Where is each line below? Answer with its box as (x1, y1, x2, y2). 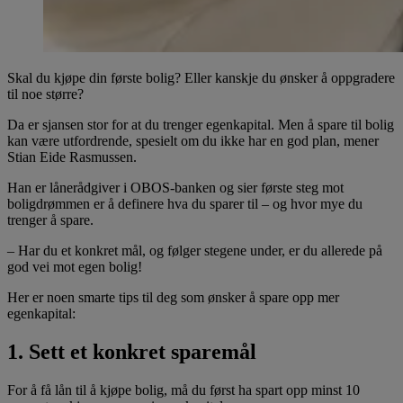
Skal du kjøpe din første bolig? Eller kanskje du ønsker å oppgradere (7, 69, 395, 85)
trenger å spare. (7, 211, 94, 228)
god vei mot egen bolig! (7, 258, 142, 274)
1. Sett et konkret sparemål (7, 339, 256, 363)
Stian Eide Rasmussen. (7, 148, 137, 165)
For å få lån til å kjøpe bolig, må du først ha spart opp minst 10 (7, 381, 360, 398)
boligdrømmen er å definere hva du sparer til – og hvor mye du (7, 195, 363, 211)
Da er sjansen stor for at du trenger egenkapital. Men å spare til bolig (7, 116, 394, 132)
